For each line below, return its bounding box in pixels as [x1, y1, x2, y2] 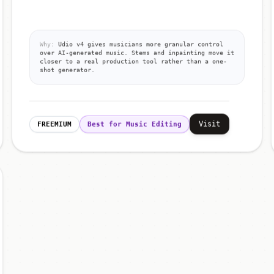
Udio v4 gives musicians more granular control [54, 40, 223, 48]
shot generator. [39, 66, 95, 73]
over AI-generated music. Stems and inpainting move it [39, 49, 234, 56]
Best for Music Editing [87, 120, 182, 128]
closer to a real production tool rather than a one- [39, 57, 227, 65]
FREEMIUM [37, 120, 72, 128]
